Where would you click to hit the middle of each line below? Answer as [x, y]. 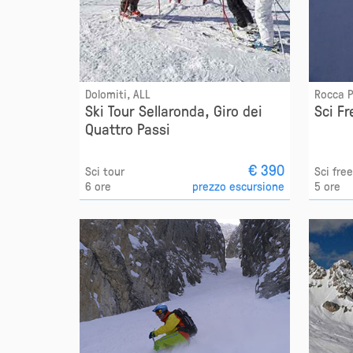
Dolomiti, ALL [117, 93]
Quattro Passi [127, 128]
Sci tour [104, 171]
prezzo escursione [239, 186]
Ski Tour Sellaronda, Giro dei [173, 110]
